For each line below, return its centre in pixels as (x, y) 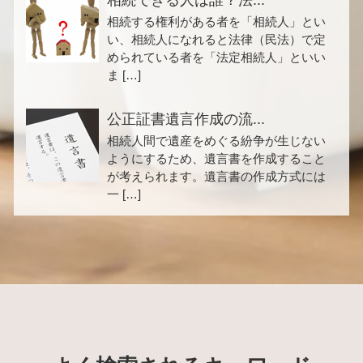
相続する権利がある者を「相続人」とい (216, 21)
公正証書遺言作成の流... (186, 119)
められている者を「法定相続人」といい (216, 57)
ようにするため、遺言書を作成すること (216, 158)
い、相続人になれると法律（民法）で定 (216, 39)
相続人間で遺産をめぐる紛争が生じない (216, 140)
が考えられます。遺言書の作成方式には (216, 176)
